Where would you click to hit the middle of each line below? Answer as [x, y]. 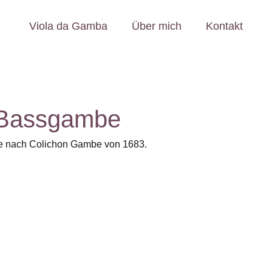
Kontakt [224, 26]
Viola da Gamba [68, 26]
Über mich [157, 26]
